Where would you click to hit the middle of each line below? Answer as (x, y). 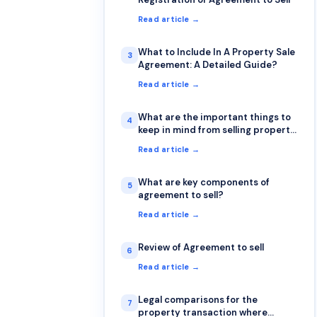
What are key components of (204, 182)
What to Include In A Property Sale (217, 52)
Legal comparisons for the (198, 300)
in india (155, 143)
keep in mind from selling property (217, 130)
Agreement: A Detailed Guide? (208, 65)
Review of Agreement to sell (201, 247)
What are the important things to (214, 117)
